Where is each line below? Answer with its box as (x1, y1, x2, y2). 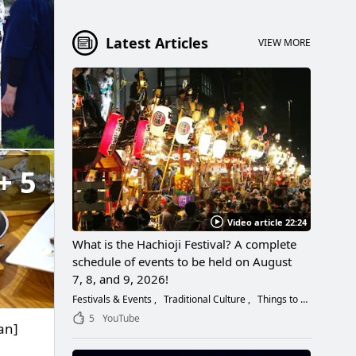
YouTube (103, 311, 140, 325)
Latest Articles (106, 33, 208, 52)
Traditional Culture (161, 292, 248, 306)
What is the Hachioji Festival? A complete (72, 235, 296, 252)
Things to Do (255, 292, 300, 306)
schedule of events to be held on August (72, 253, 292, 269)
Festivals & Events (72, 292, 154, 306)
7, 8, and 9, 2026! (72, 270, 168, 287)
